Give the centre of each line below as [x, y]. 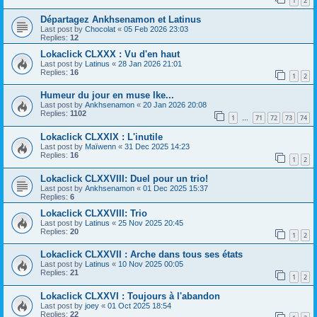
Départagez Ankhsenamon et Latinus [121, 19]
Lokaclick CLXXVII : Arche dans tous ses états [142, 255]
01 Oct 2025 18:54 [139, 305]
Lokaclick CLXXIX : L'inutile [102, 137]
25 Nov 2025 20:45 [151, 223]
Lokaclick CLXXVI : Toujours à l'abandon [130, 296]
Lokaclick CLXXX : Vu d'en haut [110, 54]
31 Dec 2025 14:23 [157, 146]
